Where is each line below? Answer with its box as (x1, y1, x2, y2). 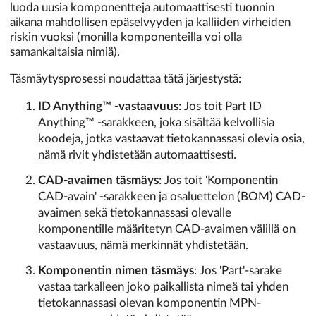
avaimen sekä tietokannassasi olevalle (38, 206, 231, 219)
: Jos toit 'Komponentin (159, 174, 278, 186)
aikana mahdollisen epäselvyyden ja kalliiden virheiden (10, 16, 291, 28)
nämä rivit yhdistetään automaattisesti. (38, 148, 236, 161)
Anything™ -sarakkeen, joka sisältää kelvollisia (38, 116, 274, 128)
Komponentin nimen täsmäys (38, 265, 194, 277)
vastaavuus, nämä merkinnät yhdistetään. (38, 238, 248, 251)
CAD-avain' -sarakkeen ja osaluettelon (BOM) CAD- (38, 190, 305, 202)
